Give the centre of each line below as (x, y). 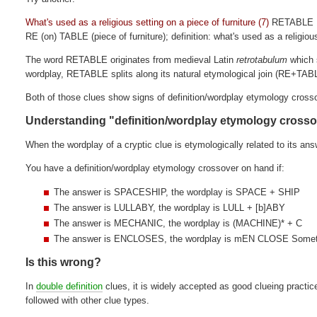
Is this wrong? (64, 262)
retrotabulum (262, 59)
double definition (70, 286)
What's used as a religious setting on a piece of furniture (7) (148, 22)
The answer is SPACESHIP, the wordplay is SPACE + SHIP (177, 192)
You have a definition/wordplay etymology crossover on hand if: (155, 168)
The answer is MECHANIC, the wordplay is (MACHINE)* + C (178, 223)
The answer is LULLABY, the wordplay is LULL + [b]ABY (170, 207)
